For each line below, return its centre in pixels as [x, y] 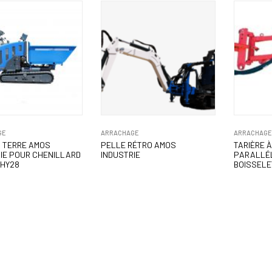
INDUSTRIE [120, 155]
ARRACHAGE [120, 133]
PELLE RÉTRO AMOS [138, 145]
